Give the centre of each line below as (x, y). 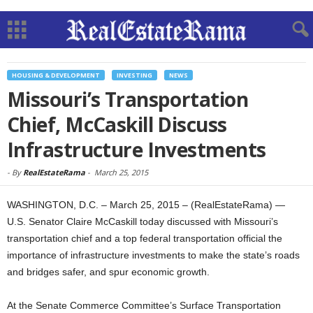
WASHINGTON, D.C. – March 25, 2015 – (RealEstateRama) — (146, 205)
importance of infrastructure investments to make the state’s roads (153, 255)
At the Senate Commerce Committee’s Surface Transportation (144, 305)
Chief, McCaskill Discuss (117, 124)
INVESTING (134, 75)
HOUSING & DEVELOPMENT (56, 75)
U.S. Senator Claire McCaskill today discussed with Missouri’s (143, 221)
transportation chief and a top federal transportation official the (145, 238)
